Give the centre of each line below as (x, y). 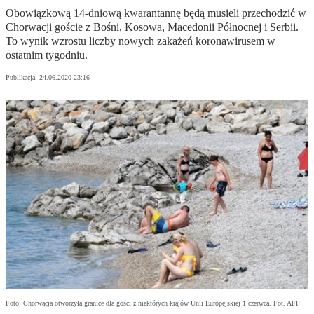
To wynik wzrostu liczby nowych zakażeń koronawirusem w (141, 41)
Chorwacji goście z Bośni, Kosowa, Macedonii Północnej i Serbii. (152, 27)
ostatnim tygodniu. (47, 55)
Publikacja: (22, 78)
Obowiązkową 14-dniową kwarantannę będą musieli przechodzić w (156, 13)
